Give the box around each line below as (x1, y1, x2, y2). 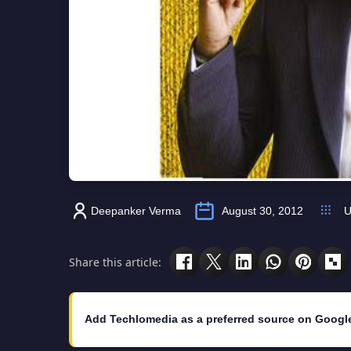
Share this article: (69, 254, 161, 270)
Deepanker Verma (91, 204, 181, 218)
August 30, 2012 (222, 204, 303, 218)
